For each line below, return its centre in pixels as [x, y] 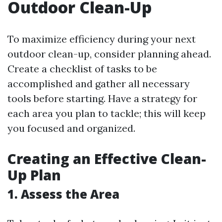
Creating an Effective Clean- [107, 159]
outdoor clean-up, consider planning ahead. [109, 54]
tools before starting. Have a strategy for [102, 98]
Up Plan [34, 175]
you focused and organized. [71, 128]
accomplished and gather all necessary [99, 83]
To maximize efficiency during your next [102, 39]
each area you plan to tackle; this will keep [107, 113]
